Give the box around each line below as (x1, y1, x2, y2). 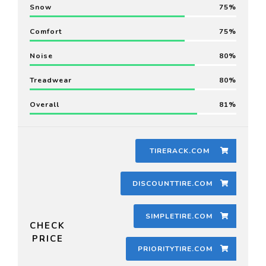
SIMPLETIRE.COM (145, 211, 213, 221)
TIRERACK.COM (150, 145, 210, 156)
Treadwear (30, 75, 72, 85)
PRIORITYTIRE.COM (137, 243, 213, 254)
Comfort (30, 26, 62, 36)
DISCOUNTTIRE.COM (132, 178, 213, 188)
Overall (30, 99, 59, 109)
